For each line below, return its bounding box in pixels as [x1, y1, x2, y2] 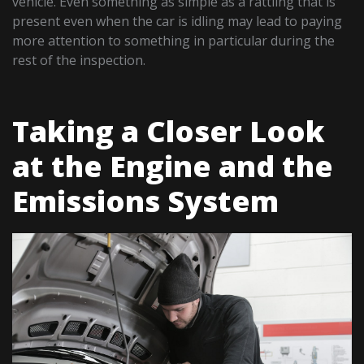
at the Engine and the [12, 145, 334, 186]
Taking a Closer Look [12, 110, 326, 151]
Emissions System [12, 180, 279, 221]
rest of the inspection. [12, 50, 146, 69]
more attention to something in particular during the [12, 31, 336, 50]
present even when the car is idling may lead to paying [12, 11, 343, 30]
